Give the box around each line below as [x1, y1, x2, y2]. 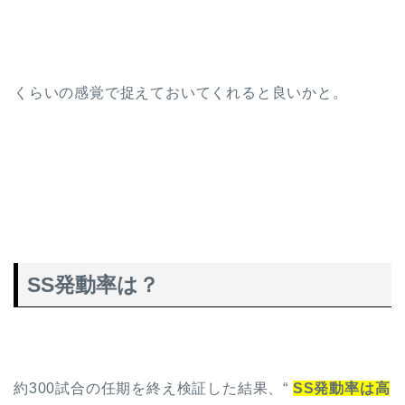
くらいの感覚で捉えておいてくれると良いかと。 [14, 84, 348, 100]
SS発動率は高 [292, 381, 391, 397]
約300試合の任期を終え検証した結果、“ [14, 381, 293, 397]
